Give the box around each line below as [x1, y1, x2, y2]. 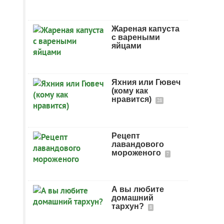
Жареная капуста [111, 24, 179, 33]
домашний [111, 193, 153, 202]
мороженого [111, 148, 163, 157]
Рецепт [111, 131, 140, 140]
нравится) [111, 95, 153, 103]
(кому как [111, 86, 148, 95]
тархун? [111, 202, 146, 210]
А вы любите [111, 185, 164, 193]
